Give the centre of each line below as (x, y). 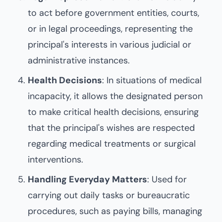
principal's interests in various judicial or (110, 45)
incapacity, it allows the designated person (115, 96)
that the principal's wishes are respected (111, 128)
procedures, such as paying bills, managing (115, 211)
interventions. (55, 160)
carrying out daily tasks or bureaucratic (109, 195)
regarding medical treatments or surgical (112, 144)
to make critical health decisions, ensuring (113, 112)
